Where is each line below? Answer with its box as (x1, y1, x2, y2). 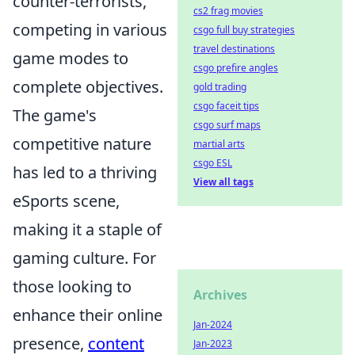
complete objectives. (13, 76, 163, 97)
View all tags (193, 175, 254, 189)
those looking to (13, 276, 132, 297)
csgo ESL (193, 156, 232, 170)
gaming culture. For (13, 247, 156, 269)
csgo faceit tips (193, 99, 259, 113)
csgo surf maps (193, 118, 261, 132)
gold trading (193, 80, 246, 94)
